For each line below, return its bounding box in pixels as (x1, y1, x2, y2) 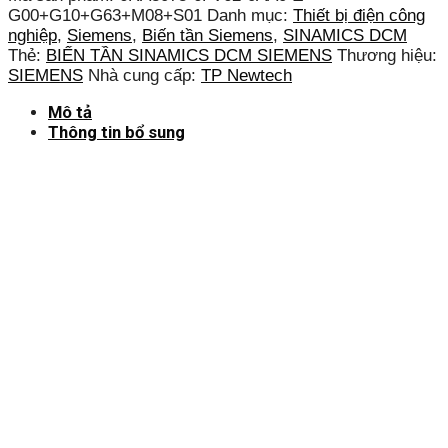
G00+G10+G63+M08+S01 (8, 6, 202, 26)
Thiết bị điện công (293, 6, 425, 26)
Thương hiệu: (337, 46, 437, 66)
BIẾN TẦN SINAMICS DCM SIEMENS (46, 46, 332, 66)
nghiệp (8, 26, 57, 46)
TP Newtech (201, 66, 292, 86)
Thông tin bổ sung (48, 122, 185, 142)
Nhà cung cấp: (88, 66, 201, 86)
